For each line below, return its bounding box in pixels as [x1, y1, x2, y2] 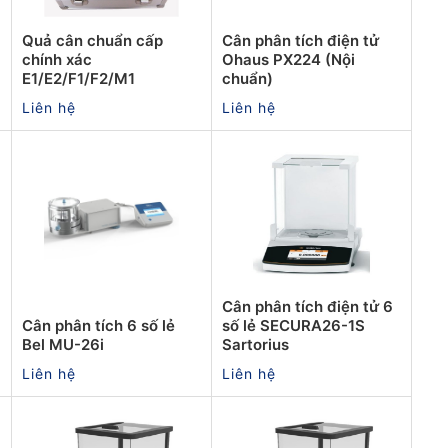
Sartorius [222, 334, 289, 354]
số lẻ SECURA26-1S [222, 315, 365, 335]
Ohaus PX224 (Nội [222, 49, 355, 69]
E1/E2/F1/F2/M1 [22, 68, 135, 88]
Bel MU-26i [22, 334, 104, 354]
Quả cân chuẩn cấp [22, 30, 163, 50]
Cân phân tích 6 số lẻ [22, 315, 175, 335]
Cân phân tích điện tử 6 [222, 296, 393, 316]
